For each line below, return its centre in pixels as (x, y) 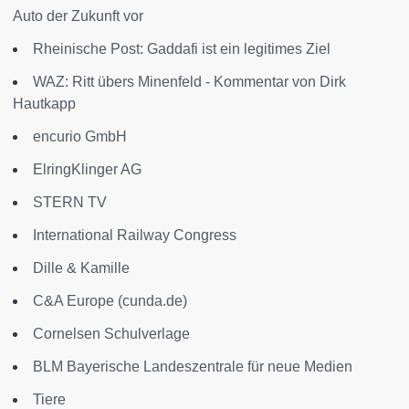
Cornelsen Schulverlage (111, 334)
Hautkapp (44, 104)
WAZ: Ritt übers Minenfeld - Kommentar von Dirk (189, 82)
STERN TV (70, 203)
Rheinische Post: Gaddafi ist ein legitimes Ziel (182, 49)
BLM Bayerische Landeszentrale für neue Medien (193, 367)
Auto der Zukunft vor (78, 16)
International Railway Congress (135, 236)
